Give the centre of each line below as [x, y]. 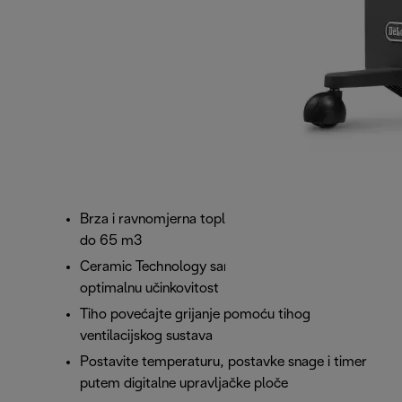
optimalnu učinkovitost [149, 289]
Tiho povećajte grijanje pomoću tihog [195, 315]
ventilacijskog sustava [146, 336]
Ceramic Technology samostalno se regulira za [223, 267]
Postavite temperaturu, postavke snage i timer [223, 363]
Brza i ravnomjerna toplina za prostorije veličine [226, 220]
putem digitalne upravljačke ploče [184, 384]
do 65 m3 [111, 241]
